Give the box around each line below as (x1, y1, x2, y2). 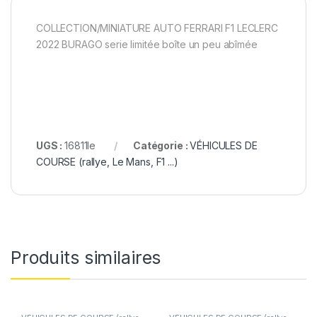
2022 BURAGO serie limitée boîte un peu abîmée (36, 38, 258, 50)
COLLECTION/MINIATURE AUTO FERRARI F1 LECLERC (36, 21, 278, 34)
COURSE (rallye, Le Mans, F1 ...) (36, 155, 178, 168)
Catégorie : (132, 139, 190, 151)
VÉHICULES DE (190, 139, 258, 151)
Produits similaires (11, 246, 161, 268)
